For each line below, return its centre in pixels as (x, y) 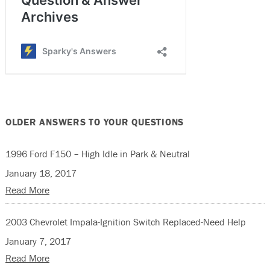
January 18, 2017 (41, 173)
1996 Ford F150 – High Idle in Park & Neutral (97, 153)
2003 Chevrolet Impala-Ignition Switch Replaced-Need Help (125, 221)
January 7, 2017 (38, 241)
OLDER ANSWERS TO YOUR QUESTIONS (95, 121)
